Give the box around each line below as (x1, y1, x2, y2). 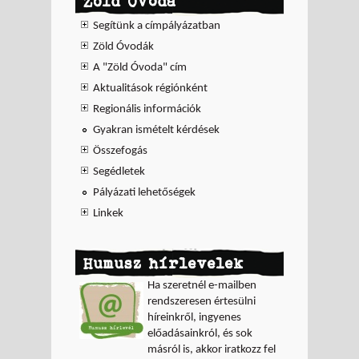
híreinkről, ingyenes (147, 311, 241, 324)
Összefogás (93, 144, 148, 157)
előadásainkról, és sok (147, 327, 252, 340)
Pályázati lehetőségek (93, 186, 196, 199)
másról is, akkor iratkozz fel (147, 343, 276, 356)
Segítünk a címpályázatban (93, 19, 221, 32)
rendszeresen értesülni (147, 295, 256, 308)
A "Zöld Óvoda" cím (93, 61, 188, 74)
